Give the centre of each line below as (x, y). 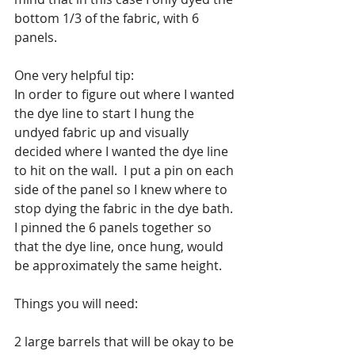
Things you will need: (76, 304)
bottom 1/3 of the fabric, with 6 (108, 19)
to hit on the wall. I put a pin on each (126, 171)
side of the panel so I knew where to (122, 190)
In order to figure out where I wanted (126, 95)
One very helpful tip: (74, 76)
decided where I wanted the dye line (123, 152)
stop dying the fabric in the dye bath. (124, 209)
